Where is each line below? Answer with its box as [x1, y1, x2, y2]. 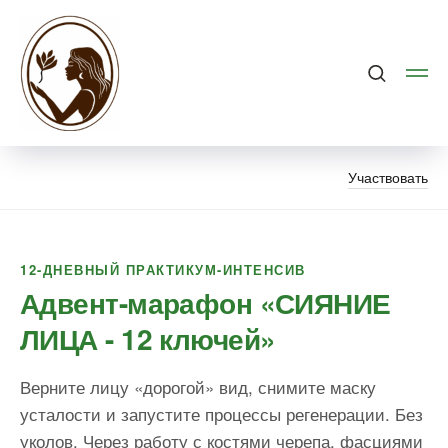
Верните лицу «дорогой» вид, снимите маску [20, 374, 376, 399]
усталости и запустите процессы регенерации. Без [20, 401, 423, 426]
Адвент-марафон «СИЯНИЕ [20, 282, 391, 323]
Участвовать [348, 167, 428, 187]
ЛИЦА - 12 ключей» [20, 318, 276, 359]
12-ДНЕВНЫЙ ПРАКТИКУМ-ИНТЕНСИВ [20, 260, 306, 279]
